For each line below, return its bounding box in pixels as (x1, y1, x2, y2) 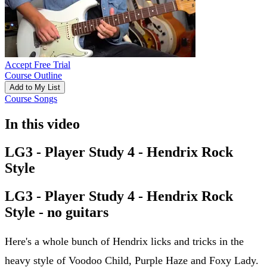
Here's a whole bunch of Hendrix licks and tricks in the (5, 235, 244, 248)
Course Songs (5, 93, 57, 104)
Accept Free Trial (5, 59, 70, 70)
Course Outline (5, 70, 62, 80)
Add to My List (10, 82, 60, 92)
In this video (5, 116, 80, 132)
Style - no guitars (5, 204, 108, 220)
